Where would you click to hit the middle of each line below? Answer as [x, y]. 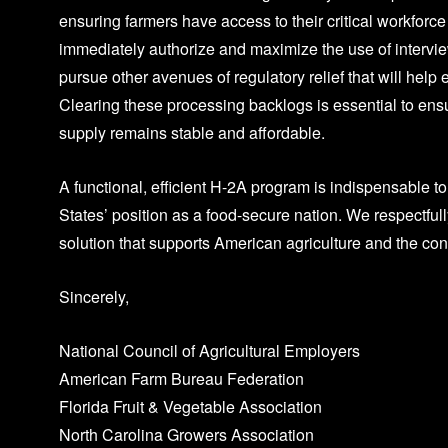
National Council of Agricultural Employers [210, 350]
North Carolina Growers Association [187, 434]
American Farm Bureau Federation [182, 378]
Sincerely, [94, 296]
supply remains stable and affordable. [192, 132]
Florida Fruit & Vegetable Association [191, 406]
